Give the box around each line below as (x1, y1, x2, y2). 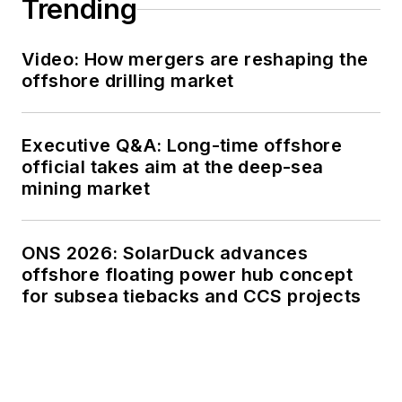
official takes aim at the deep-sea (22, 156, 324, 179)
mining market (22, 178, 151, 200)
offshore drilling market (22, 70, 234, 92)
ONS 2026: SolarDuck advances (22, 242, 309, 265)
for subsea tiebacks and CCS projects (22, 285, 362, 308)
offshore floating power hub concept (22, 264, 353, 286)
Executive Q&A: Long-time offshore (22, 135, 343, 157)
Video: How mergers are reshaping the (22, 48, 369, 71)
